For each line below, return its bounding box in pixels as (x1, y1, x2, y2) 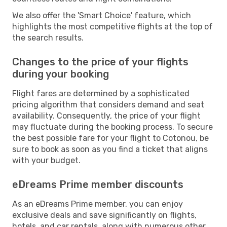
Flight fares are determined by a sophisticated (12, 88, 190, 98)
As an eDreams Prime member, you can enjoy (12, 199, 183, 209)
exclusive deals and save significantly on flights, (12, 210, 197, 220)
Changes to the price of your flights (12, 55, 188, 68)
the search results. (12, 32, 84, 43)
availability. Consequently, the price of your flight (12, 110, 201, 121)
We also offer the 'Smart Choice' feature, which (12, 10, 191, 20)
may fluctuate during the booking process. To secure (12, 122, 213, 132)
